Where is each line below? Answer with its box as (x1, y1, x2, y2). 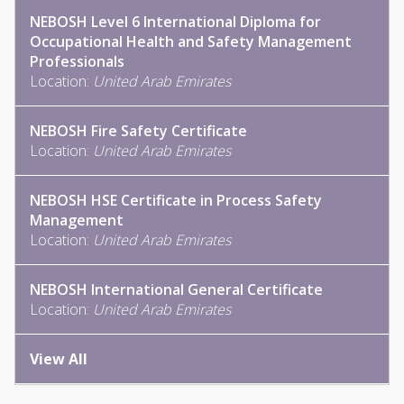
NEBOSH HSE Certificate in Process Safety (30, 189, 322, 210)
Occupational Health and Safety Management (30, 31, 352, 51)
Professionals (30, 50, 124, 71)
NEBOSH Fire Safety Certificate (30, 120, 247, 141)
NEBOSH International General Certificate (30, 279, 323, 299)
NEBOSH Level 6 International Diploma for (30, 11, 321, 32)
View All (30, 348, 87, 369)
